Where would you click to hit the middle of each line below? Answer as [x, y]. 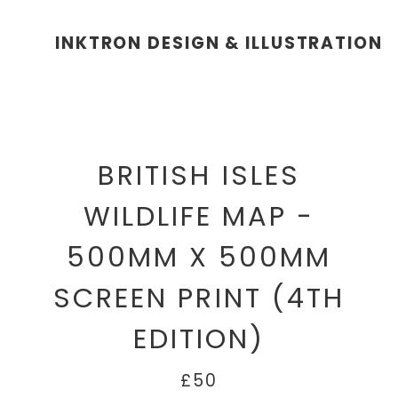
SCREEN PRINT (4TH [199, 298]
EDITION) [199, 338]
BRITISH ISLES [199, 175]
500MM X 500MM [199, 257]
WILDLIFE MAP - [199, 216]
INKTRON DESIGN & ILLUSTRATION [219, 43]
